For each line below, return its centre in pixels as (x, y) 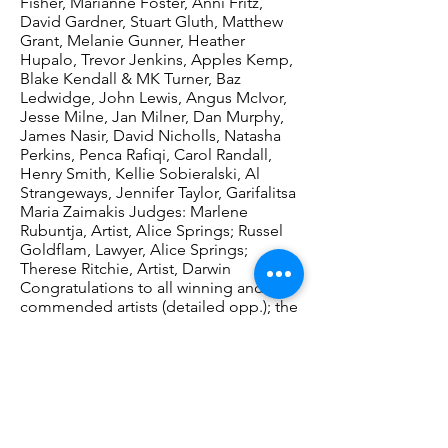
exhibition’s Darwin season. (116, 363)
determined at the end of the (123, 344)
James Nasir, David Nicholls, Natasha (150, 135)
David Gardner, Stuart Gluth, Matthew (151, 21)
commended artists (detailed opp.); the (159, 306)
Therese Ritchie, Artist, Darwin (125, 268)
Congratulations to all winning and (142, 287)
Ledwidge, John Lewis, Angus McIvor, (153, 97)
